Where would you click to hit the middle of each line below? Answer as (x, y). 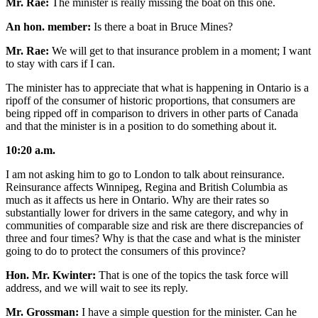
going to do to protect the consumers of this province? (126, 251)
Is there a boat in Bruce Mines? (162, 26)
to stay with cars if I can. (60, 63)
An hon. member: (48, 26)
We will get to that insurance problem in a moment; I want (180, 50)
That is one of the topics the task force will (192, 275)
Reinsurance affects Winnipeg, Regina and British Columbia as (147, 187)
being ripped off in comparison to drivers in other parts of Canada (152, 113)
